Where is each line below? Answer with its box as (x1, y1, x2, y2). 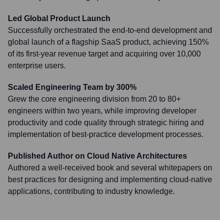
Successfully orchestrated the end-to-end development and (8, 26, 212, 34)
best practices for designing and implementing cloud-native (8, 175, 212, 184)
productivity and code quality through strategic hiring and (8, 118, 204, 127)
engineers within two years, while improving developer (8, 107, 196, 115)
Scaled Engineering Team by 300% (8, 83, 137, 91)
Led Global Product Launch (8, 14, 110, 23)
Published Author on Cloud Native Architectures (8, 152, 187, 160)
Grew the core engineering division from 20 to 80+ (8, 95, 181, 103)
